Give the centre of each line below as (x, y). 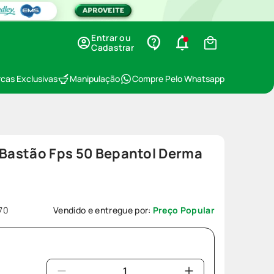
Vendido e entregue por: (103, 210)
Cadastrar (113, 47)
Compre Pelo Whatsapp (178, 79)
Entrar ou (111, 38)
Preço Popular (183, 210)
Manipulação (95, 79)
